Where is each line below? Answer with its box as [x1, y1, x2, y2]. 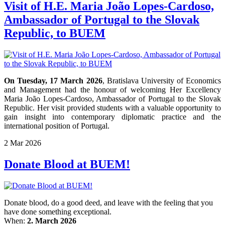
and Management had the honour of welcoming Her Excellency [4, 85, 221, 94]
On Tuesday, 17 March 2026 [4, 76, 102, 85]
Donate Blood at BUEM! [4, 157, 130, 171]
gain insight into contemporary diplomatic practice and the [4, 112, 221, 121]
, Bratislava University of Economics [102, 76, 221, 85]
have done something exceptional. [4, 207, 111, 216]
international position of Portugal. [4, 121, 109, 130]
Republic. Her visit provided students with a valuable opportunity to [4, 103, 221, 112]
